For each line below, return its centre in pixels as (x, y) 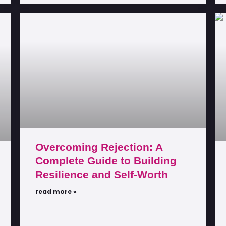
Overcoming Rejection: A (99, 147)
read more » (56, 192)
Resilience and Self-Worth (102, 175)
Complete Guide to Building (106, 161)
